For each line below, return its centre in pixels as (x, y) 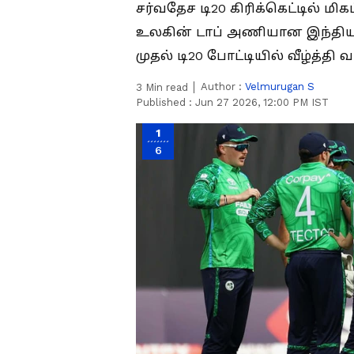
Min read (165, 87)
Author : (223, 87)
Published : (166, 102)
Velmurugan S (280, 87)
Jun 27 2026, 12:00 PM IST (262, 102)
